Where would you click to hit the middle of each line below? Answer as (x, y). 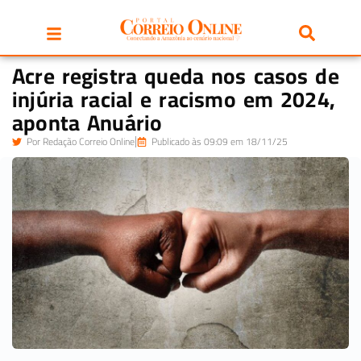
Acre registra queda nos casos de (176, 76)
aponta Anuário (87, 122)
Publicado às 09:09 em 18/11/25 (220, 141)
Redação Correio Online (87, 141)
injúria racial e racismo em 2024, (174, 99)
